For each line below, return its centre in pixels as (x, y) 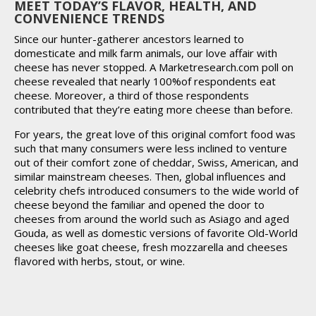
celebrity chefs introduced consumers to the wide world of (156, 190)
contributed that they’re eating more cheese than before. (153, 109)
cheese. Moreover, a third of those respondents (132, 95)
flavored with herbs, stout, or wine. (99, 261)
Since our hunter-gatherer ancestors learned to (129, 39)
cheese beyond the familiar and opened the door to (139, 205)
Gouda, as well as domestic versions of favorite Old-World (156, 233)
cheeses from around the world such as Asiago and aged (152, 219)
